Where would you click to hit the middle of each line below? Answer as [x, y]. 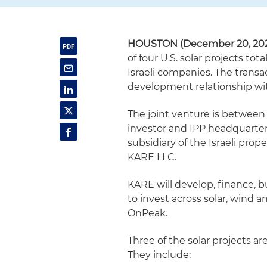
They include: [159, 255]
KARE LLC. [152, 157]
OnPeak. [148, 213]
